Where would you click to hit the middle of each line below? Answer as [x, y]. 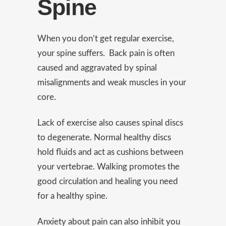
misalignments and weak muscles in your [112, 82]
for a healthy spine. [72, 196]
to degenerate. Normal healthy [95, 137]
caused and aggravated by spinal [97, 68]
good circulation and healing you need [108, 181]
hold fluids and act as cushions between [110, 152]
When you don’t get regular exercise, [106, 39]
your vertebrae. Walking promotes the [108, 167]
